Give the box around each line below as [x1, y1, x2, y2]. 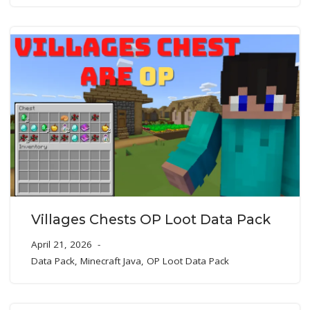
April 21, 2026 [31, 238, 92, 251]
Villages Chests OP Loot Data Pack [31, 211, 271, 228]
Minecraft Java [80, 255, 141, 268]
